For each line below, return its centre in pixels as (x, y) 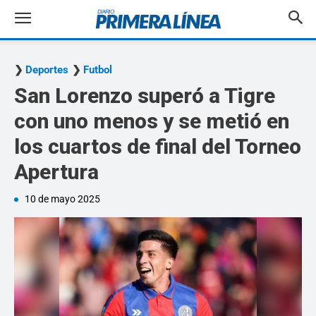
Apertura (56, 172)
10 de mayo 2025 (62, 199)
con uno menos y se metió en (152, 121)
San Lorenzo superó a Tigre (145, 96)
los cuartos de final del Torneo (158, 146)
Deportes (47, 70)
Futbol (98, 70)
